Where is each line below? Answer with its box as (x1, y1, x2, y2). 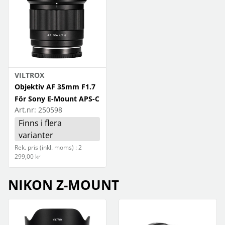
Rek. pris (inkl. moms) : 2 (15, 143, 82, 152)
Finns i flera (19, 118, 62, 129)
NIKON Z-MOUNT (8, 176, 119, 194)
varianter (19, 130, 53, 141)
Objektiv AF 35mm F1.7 (15, 82, 95, 91)
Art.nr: (15, 105, 36, 115)
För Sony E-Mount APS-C (15, 94, 99, 103)
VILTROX (15, 70, 44, 80)
